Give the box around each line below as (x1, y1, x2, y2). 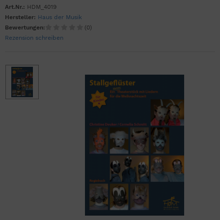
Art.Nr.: (5, 3, 25, 11)
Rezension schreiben (5, 34, 63, 42)
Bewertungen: (5, 24, 45, 31)
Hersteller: (5, 14, 36, 21)
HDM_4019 (27, 3, 56, 11)
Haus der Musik (38, 14, 82, 21)
